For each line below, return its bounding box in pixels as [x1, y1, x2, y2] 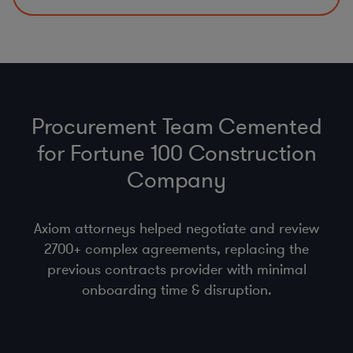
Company [127, 166, 226, 196]
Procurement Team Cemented [31, 113, 322, 143]
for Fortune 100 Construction [36, 139, 317, 169]
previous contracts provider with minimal [46, 260, 307, 280]
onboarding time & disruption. [81, 281, 272, 300]
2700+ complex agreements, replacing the [44, 240, 309, 259]
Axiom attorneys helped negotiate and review [34, 219, 319, 239]
